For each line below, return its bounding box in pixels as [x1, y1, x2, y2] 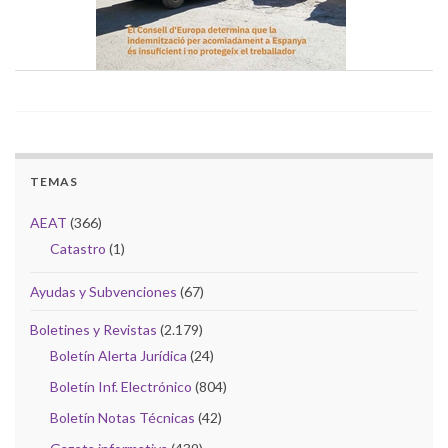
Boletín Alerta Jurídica [50, 346, 187, 364]
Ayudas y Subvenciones [30, 282, 177, 300]
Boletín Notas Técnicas [50, 408, 195, 426]
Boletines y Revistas [30, 320, 157, 338]
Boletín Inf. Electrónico [50, 377, 192, 395]
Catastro [50, 239, 106, 257]
